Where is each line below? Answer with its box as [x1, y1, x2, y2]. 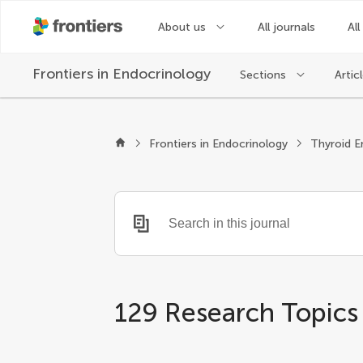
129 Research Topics [114, 297, 359, 328]
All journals [258, 19, 316, 34]
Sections [240, 67, 289, 82]
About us [158, 19, 210, 34]
